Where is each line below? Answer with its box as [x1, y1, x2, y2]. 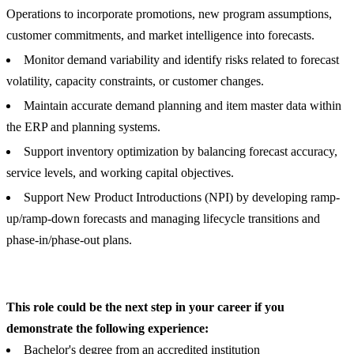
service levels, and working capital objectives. [6, 166, 234, 180]
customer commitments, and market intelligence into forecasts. [6, 28, 314, 43]
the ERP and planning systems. [6, 120, 160, 134]
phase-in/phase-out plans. [6, 233, 132, 247]
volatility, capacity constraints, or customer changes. [6, 74, 264, 88]
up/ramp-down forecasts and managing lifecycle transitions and [6, 212, 320, 226]
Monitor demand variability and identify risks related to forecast [24, 53, 339, 67]
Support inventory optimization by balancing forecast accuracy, [24, 145, 337, 159]
